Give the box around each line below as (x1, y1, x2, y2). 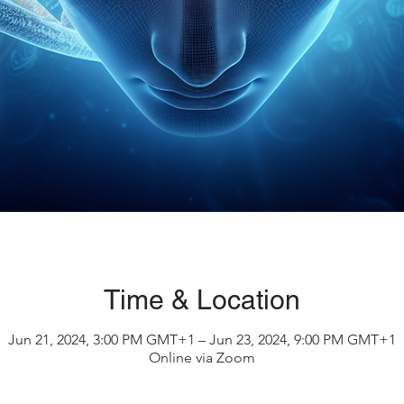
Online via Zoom (149, 349, 255, 366)
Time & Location (104, 284, 300, 316)
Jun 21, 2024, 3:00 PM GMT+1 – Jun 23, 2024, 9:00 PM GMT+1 (8, 331, 396, 348)
